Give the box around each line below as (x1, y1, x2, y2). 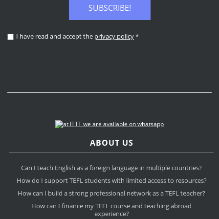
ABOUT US (89, 137, 133, 149)
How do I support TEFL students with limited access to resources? (16, 176, 207, 185)
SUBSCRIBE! (88, 2, 131, 14)
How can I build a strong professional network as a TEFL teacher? (18, 189, 206, 198)
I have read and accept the (16, 32, 94, 41)
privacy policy (94, 32, 134, 41)
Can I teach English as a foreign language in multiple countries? (21, 163, 202, 173)
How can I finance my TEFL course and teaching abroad (31, 201, 192, 211)
